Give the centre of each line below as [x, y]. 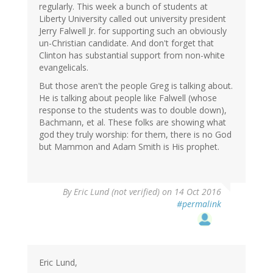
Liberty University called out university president [133, 19]
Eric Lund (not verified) [117, 192]
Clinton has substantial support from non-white [132, 55]
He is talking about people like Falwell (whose [128, 98]
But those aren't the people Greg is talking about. [136, 86]
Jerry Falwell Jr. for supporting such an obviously [133, 31]
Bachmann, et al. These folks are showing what [133, 122]
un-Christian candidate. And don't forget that [126, 43]
